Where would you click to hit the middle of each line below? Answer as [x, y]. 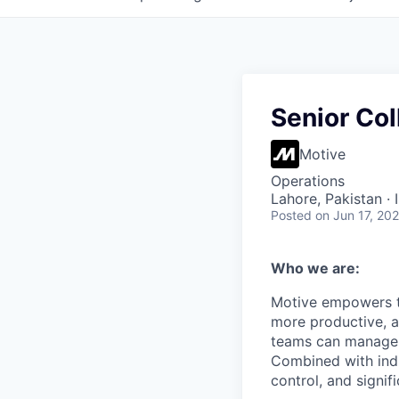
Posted [291, 215]
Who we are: [315, 268]
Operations [308, 181]
